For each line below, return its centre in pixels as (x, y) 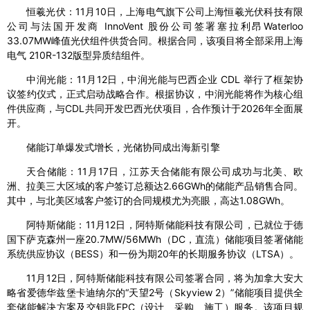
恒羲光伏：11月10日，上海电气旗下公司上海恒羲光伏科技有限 (165, 12)
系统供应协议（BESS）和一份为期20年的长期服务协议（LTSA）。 (153, 254)
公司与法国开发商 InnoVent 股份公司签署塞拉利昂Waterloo (155, 26)
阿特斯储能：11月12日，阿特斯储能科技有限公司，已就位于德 (165, 225)
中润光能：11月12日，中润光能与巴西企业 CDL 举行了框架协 (165, 80)
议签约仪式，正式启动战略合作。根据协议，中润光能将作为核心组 (155, 94)
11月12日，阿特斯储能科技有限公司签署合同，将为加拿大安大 (165, 278)
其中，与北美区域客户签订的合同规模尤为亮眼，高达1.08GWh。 (148, 201)
